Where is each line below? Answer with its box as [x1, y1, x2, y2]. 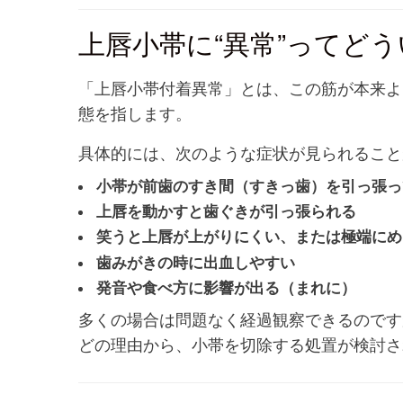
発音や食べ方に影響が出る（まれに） [95, 275, 356, 298]
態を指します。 [78, 102, 192, 125]
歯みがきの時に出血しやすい [95, 250, 295, 273]
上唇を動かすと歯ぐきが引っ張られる [95, 200, 356, 222]
